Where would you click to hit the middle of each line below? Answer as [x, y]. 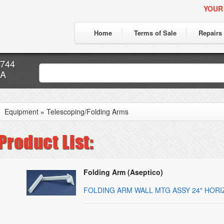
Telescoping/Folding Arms [87, 111]
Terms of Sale [155, 33]
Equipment [21, 111]
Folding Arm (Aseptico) [123, 172]
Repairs [210, 33]
